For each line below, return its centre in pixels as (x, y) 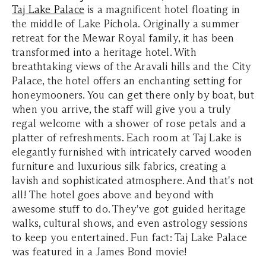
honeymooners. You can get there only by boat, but (133, 95)
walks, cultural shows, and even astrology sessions (130, 223)
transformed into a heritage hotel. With (104, 52)
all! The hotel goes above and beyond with (113, 194)
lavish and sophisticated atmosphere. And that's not (133, 180)
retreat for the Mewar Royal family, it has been (123, 38)
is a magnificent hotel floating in (162, 9)
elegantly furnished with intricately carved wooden (132, 152)
